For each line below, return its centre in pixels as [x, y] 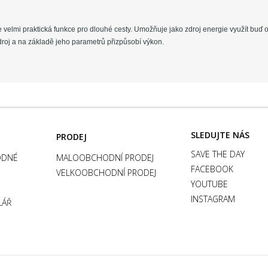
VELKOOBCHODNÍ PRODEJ [106, 172]
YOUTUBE [209, 184]
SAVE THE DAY [218, 154]
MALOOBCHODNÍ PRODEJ [105, 157]
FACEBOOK [212, 169]
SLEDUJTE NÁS [220, 135]
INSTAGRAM [213, 199]
